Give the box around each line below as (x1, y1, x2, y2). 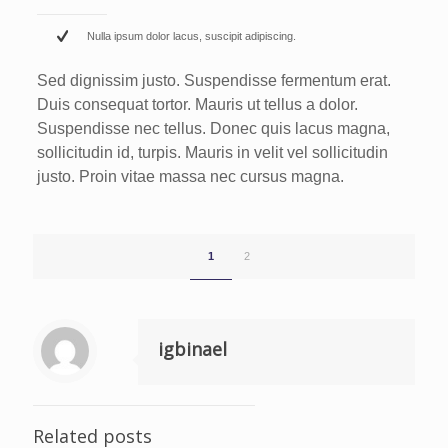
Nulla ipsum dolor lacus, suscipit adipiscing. (86, 30, 296, 42)
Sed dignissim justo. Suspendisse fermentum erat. (36, 72, 391, 89)
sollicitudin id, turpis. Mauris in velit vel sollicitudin (36, 144, 388, 161)
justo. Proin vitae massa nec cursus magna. (36, 168, 344, 185)
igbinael (158, 337, 227, 361)
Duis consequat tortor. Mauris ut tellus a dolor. (36, 96, 358, 113)
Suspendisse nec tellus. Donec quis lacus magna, (36, 120, 390, 137)
